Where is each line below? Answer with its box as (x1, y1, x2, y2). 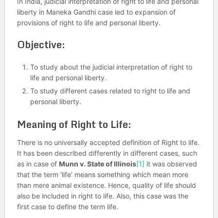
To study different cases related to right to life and (30, 86, 190, 95)
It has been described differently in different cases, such (17, 148, 197, 157)
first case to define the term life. (17, 202, 118, 211)
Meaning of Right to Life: (17, 116, 131, 132)
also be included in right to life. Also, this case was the (17, 191, 188, 200)
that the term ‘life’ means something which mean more (17, 170, 188, 179)
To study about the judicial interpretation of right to (30, 62, 192, 71)
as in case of (17, 159, 59, 168)
